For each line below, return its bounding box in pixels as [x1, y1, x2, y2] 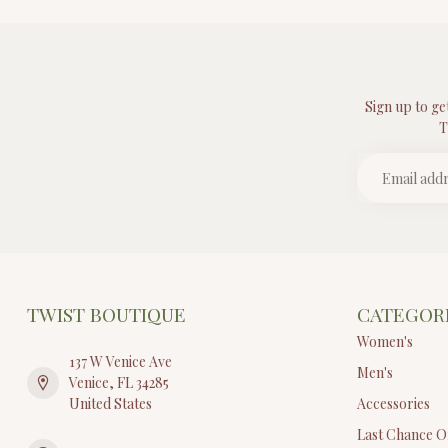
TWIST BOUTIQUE [27, 301, 186, 328]
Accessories [357, 394, 430, 414]
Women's [357, 332, 413, 352]
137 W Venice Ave [69, 352, 172, 372]
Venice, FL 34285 [69, 373, 169, 393]
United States [69, 394, 152, 414]
